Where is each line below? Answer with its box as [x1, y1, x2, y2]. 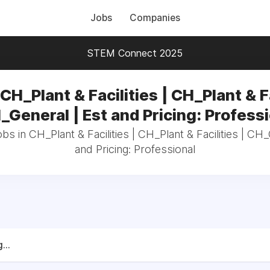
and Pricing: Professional [75, 143, 195, 155]
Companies [129, 12, 180, 24]
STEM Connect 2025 [87, 47, 183, 59]
